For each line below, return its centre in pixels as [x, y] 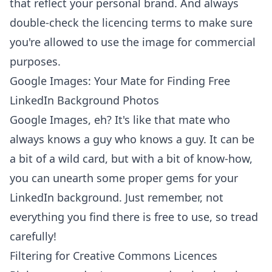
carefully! [33, 236]
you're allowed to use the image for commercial [133, 42]
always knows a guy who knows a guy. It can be [132, 139]
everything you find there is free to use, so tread [134, 217]
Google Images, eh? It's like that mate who [120, 120]
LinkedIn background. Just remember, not [117, 197]
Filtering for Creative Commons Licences [114, 256]
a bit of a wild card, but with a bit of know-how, [131, 158]
